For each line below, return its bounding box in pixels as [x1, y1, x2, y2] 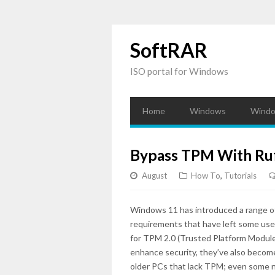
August [142, 171, 167, 180]
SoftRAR [130, 38, 207, 62]
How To [191, 171, 220, 180]
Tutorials [224, 171, 257, 180]
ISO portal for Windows [130, 66, 228, 77]
